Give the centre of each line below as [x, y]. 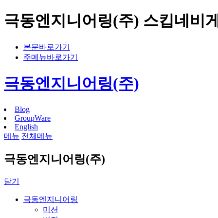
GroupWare [33, 118]
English [26, 127]
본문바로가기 [47, 47]
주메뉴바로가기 [51, 57]
